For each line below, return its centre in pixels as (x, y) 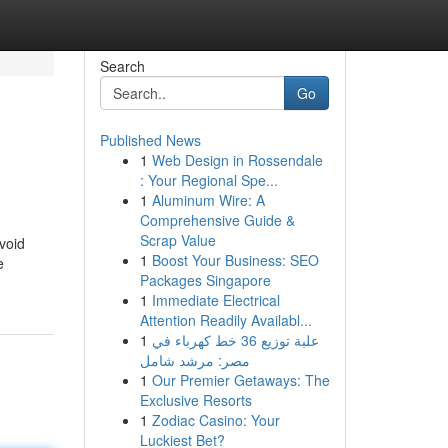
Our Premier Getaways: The (240, 380)
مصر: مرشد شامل (194, 360)
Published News (150, 140)
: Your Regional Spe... (208, 180)
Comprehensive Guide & (217, 220)
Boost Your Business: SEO (235, 260)
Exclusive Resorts (195, 400)
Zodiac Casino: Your (215, 420)
